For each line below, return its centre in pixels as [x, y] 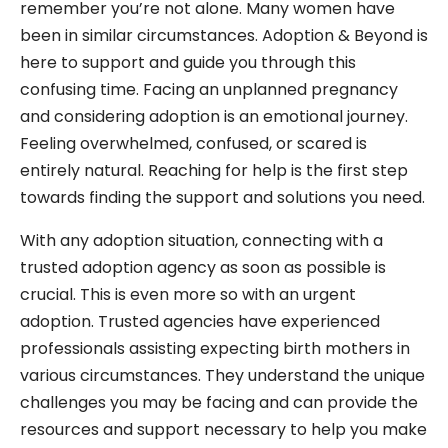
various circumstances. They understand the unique [222, 375]
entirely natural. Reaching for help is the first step [214, 170]
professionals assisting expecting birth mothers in [215, 348]
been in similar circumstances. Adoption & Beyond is [224, 35]
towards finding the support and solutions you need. [222, 197]
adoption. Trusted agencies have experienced [200, 321]
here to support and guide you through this [188, 62]
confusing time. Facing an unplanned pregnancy [209, 89]
